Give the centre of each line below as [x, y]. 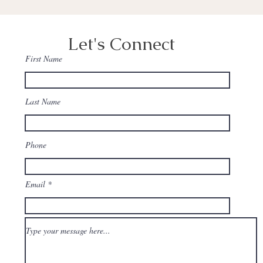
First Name [44, 58]
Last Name [43, 101]
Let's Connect [121, 44]
